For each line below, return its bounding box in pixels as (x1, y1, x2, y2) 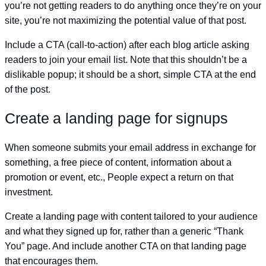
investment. (5, 187, 53, 198)
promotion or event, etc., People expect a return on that (5, 172, 233, 183)
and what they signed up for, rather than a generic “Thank (5, 226, 243, 237)
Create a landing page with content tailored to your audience (5, 211, 258, 222)
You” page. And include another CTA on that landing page (5, 241, 246, 252)
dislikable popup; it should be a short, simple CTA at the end (5, 69, 256, 80)
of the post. (5, 84, 50, 94)
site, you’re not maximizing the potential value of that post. (5, 15, 246, 26)
